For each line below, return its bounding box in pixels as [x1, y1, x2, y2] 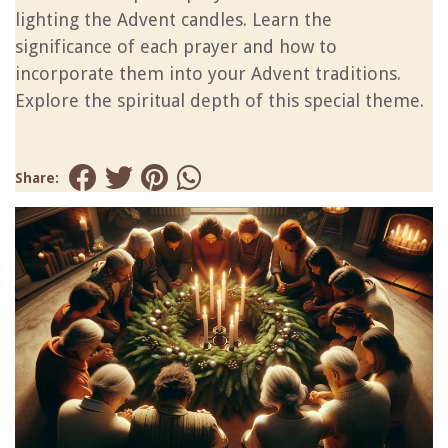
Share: [15, 170, 59, 186]
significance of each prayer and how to [15, 36, 337, 57]
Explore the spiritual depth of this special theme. [15, 90, 424, 111]
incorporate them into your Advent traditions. [15, 63, 401, 84]
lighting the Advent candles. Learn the [15, 9, 332, 30]
